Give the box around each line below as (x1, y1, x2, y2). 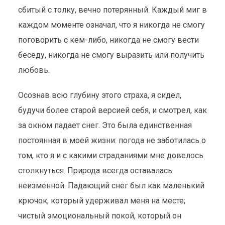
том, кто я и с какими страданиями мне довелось (18, 151, 203, 160)
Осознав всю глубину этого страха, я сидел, (18, 90, 181, 100)
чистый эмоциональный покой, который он (18, 211, 181, 220)
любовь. (18, 65, 50, 75)
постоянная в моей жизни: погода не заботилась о (18, 136, 206, 145)
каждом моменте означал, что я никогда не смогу (18, 20, 205, 30)
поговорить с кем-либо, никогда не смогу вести (18, 35, 199, 45)
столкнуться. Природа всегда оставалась (18, 166, 172, 175)
